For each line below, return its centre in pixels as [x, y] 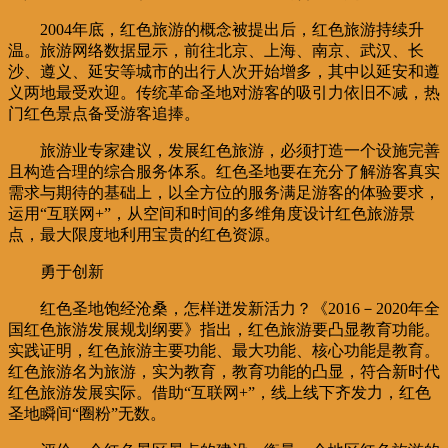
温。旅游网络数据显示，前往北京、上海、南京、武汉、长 [216, 50]
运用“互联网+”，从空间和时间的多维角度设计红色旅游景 [211, 213]
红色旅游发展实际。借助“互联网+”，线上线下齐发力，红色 [219, 392]
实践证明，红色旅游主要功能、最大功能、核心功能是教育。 [224, 350]
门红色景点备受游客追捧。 [104, 113]
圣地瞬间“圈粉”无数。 [87, 413]
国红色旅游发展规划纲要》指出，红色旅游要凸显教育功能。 [224, 329]
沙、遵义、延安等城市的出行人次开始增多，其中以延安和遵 [224, 71]
